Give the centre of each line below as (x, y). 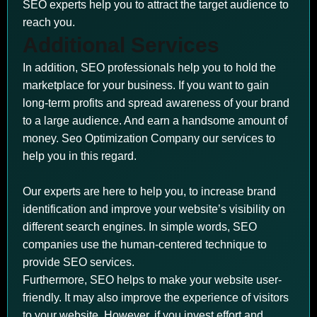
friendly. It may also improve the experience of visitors (156, 298)
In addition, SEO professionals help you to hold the (149, 68)
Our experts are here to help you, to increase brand (149, 191)
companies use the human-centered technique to (145, 244)
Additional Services (121, 45)
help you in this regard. (80, 156)
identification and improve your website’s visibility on (154, 209)
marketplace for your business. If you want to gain (146, 85)
